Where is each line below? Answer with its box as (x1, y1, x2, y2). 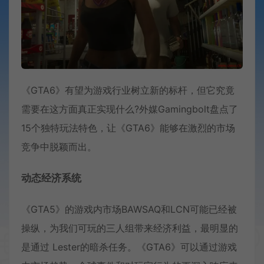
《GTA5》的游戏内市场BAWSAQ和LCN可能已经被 (21, 203, 237, 215)
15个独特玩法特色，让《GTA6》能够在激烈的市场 (21, 121, 235, 134)
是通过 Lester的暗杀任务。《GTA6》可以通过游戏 (21, 240, 237, 253)
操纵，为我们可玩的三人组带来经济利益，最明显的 (21, 222, 238, 234)
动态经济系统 (21, 171, 81, 184)
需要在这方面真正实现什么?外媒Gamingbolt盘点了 (21, 103, 238, 115)
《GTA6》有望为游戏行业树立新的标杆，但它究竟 (21, 84, 235, 96)
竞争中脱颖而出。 (21, 140, 97, 153)
